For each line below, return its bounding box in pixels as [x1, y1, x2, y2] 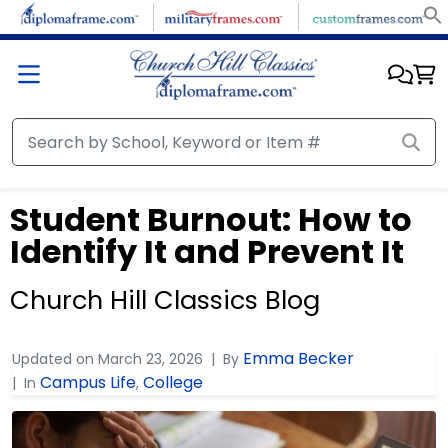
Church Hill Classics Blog [10, 282, 320, 318]
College [143, 371, 203, 394]
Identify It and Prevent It [10, 229, 404, 274]
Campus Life [40, 371, 136, 394]
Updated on [12, 349, 98, 369]
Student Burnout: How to [10, 197, 412, 242]
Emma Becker [243, 347, 354, 370]
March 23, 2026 [98, 349, 203, 369]
